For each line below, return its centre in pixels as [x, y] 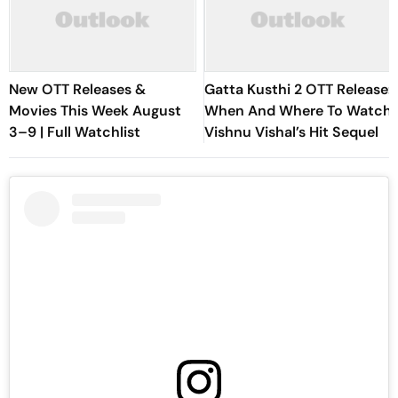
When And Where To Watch [298, 111]
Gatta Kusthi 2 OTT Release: [298, 89]
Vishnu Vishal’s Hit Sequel [291, 132]
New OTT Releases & [77, 89]
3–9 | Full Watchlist [75, 132]
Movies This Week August [95, 111]
